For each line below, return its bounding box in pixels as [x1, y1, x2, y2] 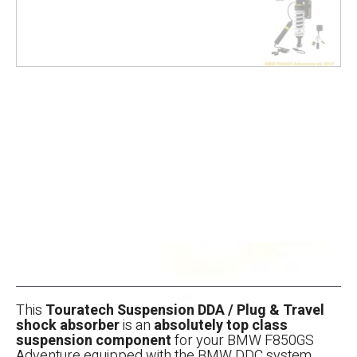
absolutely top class [154, 314, 288, 336]
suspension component [16, 329, 171, 351]
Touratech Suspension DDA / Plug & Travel [45, 299, 324, 321]
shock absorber [16, 314, 120, 336]
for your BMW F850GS [171, 329, 314, 351]
